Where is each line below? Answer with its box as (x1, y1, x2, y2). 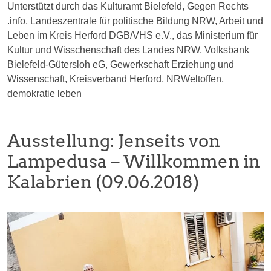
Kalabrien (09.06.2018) (7, 171, 199, 193)
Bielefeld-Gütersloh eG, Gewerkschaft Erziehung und (7, 59, 234, 70)
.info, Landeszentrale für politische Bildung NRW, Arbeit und (7, 16, 263, 27)
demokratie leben (7, 88, 82, 99)
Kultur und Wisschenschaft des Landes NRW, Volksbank (7, 45, 249, 56)
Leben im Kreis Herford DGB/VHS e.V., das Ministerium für (7, 30, 258, 41)
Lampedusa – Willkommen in (7, 151, 260, 172)
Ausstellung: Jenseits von (7, 130, 220, 152)
